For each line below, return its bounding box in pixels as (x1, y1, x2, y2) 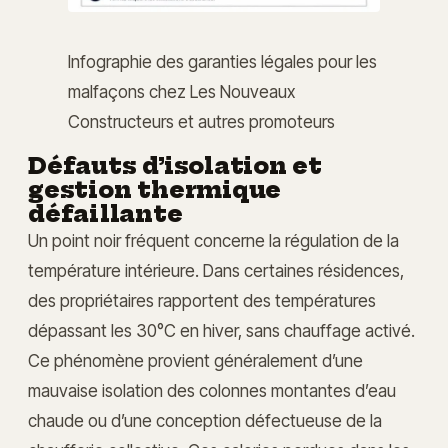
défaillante (28, 199, 183, 228)
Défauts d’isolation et (28, 151, 323, 180)
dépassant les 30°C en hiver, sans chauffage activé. (28, 319, 415, 341)
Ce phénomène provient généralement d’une (28, 349, 363, 371)
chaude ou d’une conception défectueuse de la (28, 409, 382, 431)
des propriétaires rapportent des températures (28, 289, 376, 311)
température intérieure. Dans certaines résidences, (28, 259, 404, 281)
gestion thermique (28, 175, 282, 204)
